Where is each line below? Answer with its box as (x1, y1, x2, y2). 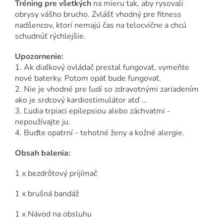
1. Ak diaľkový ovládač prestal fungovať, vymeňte (15, 62, 189, 73)
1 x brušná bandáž (15, 188, 79, 200)
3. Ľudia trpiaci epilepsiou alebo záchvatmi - (15, 106, 170, 117)
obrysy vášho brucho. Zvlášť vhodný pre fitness (15, 9, 181, 20)
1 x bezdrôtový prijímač (15, 168, 99, 179)
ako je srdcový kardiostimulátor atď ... (15, 95, 149, 106)
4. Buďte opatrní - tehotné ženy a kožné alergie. (15, 127, 186, 139)
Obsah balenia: (15, 148, 70, 159)
